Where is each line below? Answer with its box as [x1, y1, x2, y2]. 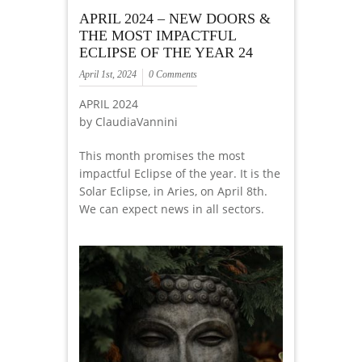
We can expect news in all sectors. [79, 201, 264, 217]
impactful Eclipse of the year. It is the [79, 166, 280, 182]
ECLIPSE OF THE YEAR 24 [79, 44, 253, 61]
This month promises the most [79, 148, 245, 164]
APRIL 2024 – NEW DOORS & [79, 11, 271, 27]
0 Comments [149, 69, 197, 81]
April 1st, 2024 [79, 69, 137, 81]
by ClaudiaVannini [79, 114, 178, 130]
